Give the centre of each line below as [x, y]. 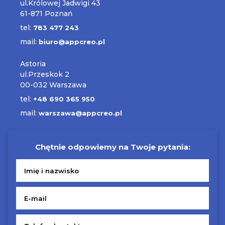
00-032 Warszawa [53, 85]
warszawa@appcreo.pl [80, 113]
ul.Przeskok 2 [45, 74]
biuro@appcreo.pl [72, 42]
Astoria [33, 64]
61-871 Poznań [46, 14]
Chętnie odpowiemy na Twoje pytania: [113, 147]
